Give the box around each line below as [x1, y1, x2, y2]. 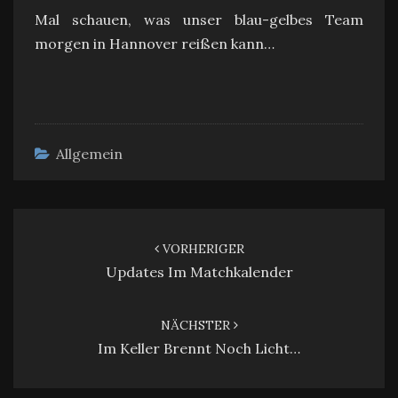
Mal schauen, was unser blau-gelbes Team [35, 11, 363, 28]
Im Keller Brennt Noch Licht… [98, 339, 300, 357]
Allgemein [56, 145, 123, 163]
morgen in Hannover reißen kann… [35, 35, 275, 52]
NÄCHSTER [160, 317, 234, 333]
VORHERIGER [158, 241, 244, 257]
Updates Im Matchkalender [105, 263, 293, 281]
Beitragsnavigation [12, 207, 185, 232]
